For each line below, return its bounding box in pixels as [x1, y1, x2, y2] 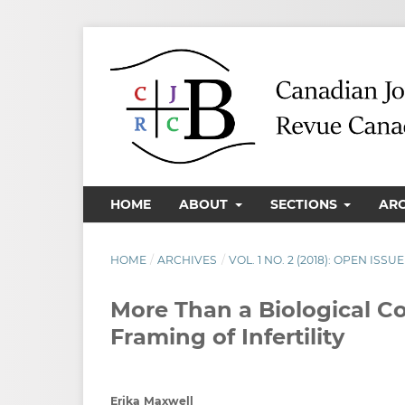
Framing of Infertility [110, 323, 344, 350]
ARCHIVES [157, 252, 218, 267]
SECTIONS [269, 195, 341, 212]
